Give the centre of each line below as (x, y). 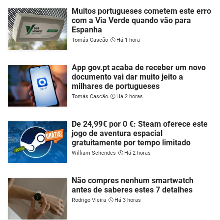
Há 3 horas (128, 200)
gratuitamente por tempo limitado (131, 142)
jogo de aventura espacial (117, 133)
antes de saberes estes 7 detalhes (132, 190)
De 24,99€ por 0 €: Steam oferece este (140, 124)
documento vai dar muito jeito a (127, 77)
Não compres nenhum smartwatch (133, 180)
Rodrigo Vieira (89, 200)
